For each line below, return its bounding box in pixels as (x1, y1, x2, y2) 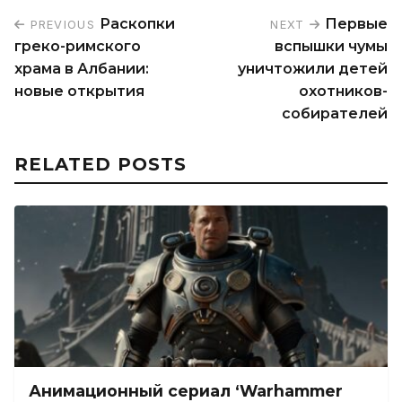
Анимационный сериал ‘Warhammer (29, 381, 343, 400)
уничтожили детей (238, 60, 388, 77)
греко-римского (14, 38, 141, 55)
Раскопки (99, 15, 175, 32)
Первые (325, 15, 388, 32)
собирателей (282, 105, 388, 122)
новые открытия (14, 83, 144, 100)
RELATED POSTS (14, 153, 187, 175)
